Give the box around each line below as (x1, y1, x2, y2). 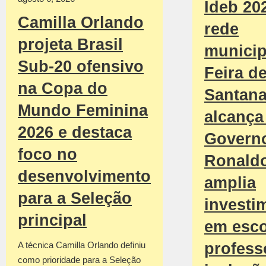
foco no (18, 145, 77, 164)
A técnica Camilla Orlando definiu (18, 240, 145, 251)
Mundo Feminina (18, 102, 148, 120)
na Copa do (18, 80, 107, 98)
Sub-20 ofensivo (18, 58, 144, 76)
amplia (204, 173, 256, 192)
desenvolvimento (18, 167, 151, 186)
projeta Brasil (18, 36, 123, 54)
